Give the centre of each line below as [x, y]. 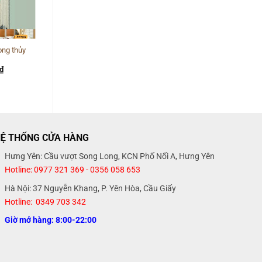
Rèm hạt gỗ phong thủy [94, 50]
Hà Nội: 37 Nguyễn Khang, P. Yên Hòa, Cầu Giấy [91, 188]
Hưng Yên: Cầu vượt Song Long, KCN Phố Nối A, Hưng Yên [110, 156]
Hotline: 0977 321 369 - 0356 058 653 [73, 170]
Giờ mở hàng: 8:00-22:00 [51, 220]
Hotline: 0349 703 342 [46, 202]
